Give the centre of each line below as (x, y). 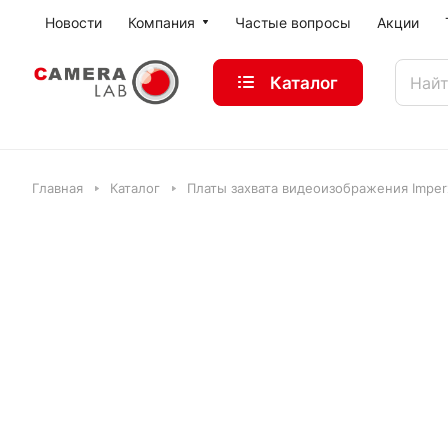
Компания (161, 22)
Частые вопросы (293, 22)
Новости (73, 22)
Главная (57, 188)
